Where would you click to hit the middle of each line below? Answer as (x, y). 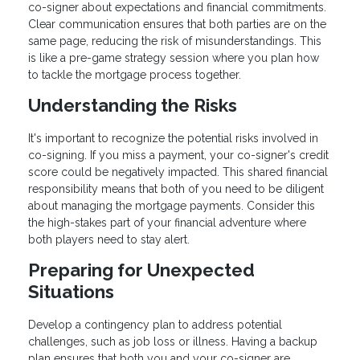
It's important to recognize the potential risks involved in (173, 138)
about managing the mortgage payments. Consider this (172, 205)
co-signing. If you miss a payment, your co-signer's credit (178, 155)
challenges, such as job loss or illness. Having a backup (173, 341)
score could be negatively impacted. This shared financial (178, 172)
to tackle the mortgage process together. (135, 74)
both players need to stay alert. (109, 239)
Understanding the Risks (133, 105)
